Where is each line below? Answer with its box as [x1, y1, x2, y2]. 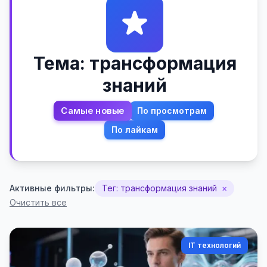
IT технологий [188, 241, 241, 250]
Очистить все [10, 197, 67, 207]
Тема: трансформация [33, 52, 237, 74]
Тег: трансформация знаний [102, 183, 217, 193]
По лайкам [111, 125, 158, 135]
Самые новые [61, 105, 125, 116]
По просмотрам [137, 105, 207, 116]
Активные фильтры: [10, 183, 95, 193]
